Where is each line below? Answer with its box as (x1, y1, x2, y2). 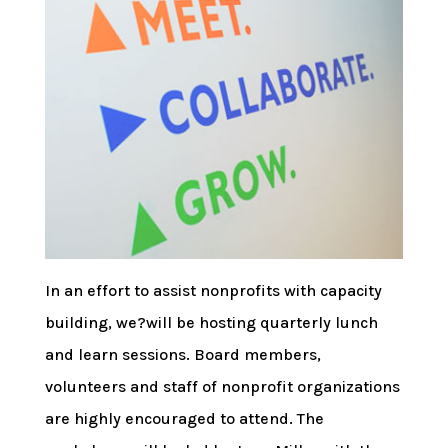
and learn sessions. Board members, (44, 344, 321, 364)
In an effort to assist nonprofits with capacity (44, 280, 382, 300)
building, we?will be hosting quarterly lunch (44, 312, 378, 332)
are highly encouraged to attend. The (44, 408, 324, 428)
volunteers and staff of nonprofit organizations (44, 376, 400, 396)
